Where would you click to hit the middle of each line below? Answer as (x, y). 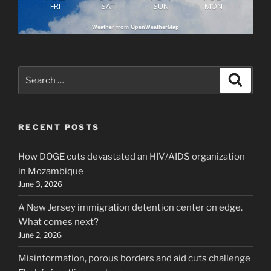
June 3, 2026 (40, 184)
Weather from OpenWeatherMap (135, 27)
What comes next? (58, 222)
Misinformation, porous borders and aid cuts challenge (134, 259)
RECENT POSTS (59, 127)
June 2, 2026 (40, 235)
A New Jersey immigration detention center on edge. (130, 208)
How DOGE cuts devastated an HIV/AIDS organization (132, 157)
